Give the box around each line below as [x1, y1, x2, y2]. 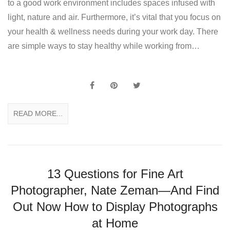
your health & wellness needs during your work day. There [8, 27, 218, 36]
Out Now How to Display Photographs [12, 200, 218, 214]
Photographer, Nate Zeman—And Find [11, 183, 219, 198]
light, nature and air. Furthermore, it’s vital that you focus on [8, 13, 221, 22]
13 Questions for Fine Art [47, 167, 183, 181]
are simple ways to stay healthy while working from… [8, 42, 200, 51]
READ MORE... [13, 109, 63, 118]
